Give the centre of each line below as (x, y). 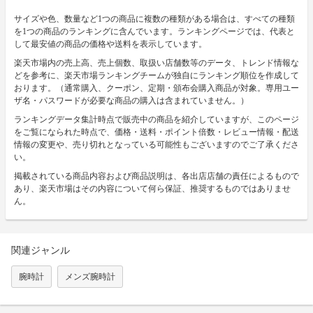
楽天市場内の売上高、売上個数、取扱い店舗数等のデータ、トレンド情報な (156, 63)
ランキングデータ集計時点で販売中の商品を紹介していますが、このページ (156, 119)
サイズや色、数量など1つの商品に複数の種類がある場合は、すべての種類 (154, 19)
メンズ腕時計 (90, 276)
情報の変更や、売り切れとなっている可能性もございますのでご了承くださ (156, 144)
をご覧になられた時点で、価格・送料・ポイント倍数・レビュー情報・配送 (156, 132)
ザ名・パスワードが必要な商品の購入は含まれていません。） (131, 100)
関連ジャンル (41, 250)
